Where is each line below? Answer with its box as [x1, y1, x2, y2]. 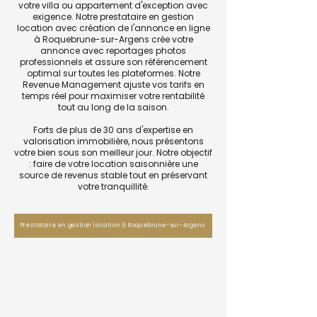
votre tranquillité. [77, 180, 149, 192]
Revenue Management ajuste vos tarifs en [22, 79, 204, 91]
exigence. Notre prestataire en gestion [33, 11, 194, 23]
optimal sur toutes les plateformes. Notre [26, 67, 200, 79]
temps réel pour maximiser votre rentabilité [22, 90, 204, 102]
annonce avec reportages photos [40, 45, 186, 57]
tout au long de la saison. [57, 101, 169, 113]
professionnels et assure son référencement [19, 56, 207, 68]
